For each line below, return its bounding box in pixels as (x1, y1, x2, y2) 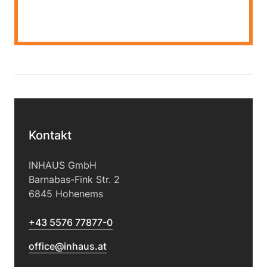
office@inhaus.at (29, 240, 107, 252)
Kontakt (29, 128, 72, 142)
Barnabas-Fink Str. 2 (29, 173, 120, 185)
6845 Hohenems (29, 188, 103, 200)
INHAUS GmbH (29, 159, 97, 171)
